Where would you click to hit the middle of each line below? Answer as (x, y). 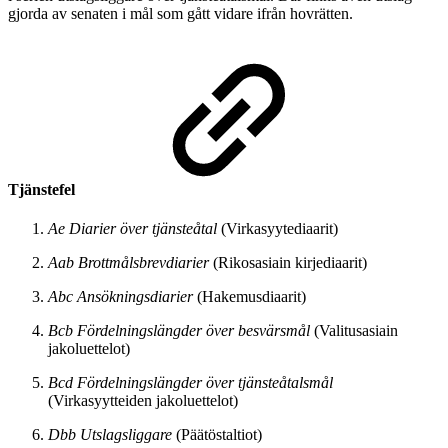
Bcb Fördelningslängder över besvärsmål (179, 330)
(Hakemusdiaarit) (249, 296)
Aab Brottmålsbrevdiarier (128, 262)
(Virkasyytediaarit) (277, 228)
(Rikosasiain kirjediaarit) (288, 262)
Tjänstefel (43, 189)
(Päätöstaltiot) (217, 434)
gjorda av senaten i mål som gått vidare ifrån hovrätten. (180, 14)
